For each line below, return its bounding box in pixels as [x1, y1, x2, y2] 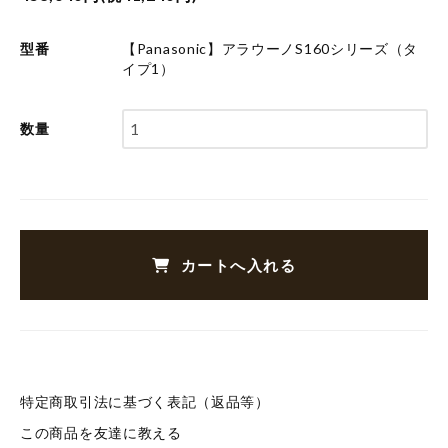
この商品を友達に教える [20, 423, 182, 441]
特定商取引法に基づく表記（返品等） [20, 392, 270, 410]
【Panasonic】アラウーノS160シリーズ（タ [122, 39, 419, 57]
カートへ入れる [180, 255, 296, 274]
